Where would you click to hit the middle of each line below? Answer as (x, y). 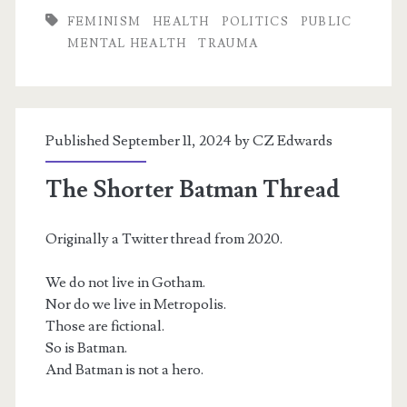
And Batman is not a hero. (124, 370)
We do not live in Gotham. (125, 283)
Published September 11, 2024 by (149, 141)
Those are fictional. (104, 327)
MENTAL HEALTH (127, 44)
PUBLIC (326, 22)
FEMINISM (104, 22)
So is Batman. (86, 348)
